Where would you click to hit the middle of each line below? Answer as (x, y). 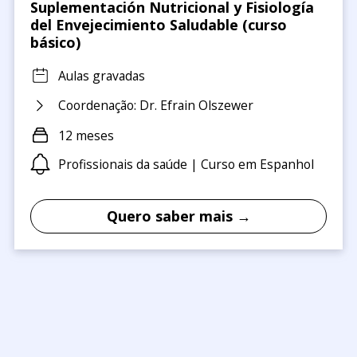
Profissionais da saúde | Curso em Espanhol (186, 165)
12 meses (86, 135)
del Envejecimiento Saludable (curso (158, 25)
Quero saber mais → (178, 216)
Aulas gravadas (101, 75)
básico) (55, 43)
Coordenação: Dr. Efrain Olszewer (155, 106)
